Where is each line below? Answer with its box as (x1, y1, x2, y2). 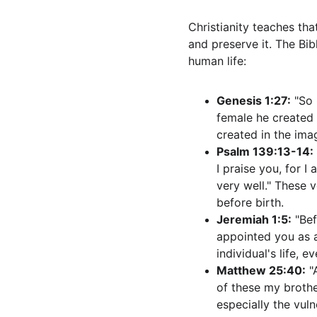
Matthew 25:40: (217, 263, 306, 277)
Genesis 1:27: (217, 93, 291, 108)
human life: (188, 54, 246, 68)
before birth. (217, 195, 284, 209)
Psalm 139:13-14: (217, 144, 313, 158)
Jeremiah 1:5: (217, 212, 292, 226)
